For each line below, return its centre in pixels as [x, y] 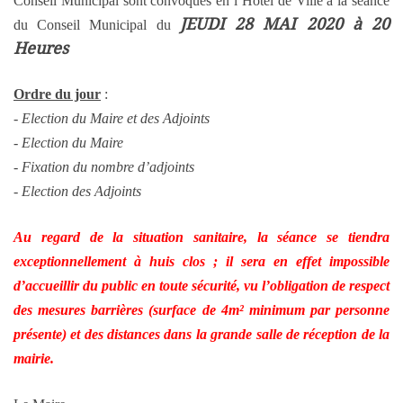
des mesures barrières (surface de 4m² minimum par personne [201, 310]
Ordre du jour [57, 94]
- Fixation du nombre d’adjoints [104, 167]
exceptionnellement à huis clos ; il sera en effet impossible [201, 262]
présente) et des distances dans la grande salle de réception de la [201, 335]
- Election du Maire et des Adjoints [112, 119]
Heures [41, 49]
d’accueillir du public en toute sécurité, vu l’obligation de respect [201, 286]
